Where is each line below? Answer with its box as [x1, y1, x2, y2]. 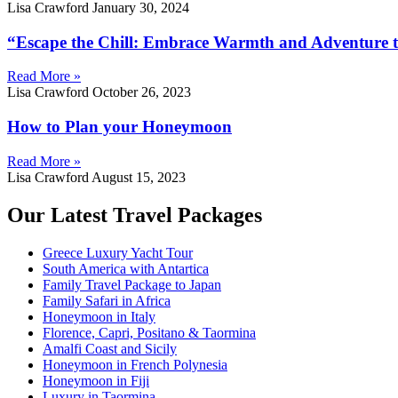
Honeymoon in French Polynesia [43, 356, 227, 372]
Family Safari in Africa [43, 292, 171, 308]
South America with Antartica [43, 260, 209, 276]
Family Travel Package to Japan [43, 276, 221, 292]
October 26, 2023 [92, 84, 191, 100]
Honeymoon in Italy [43, 308, 155, 324]
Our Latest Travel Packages [7, 203, 262, 227]
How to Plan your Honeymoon [7, 117, 232, 137]
